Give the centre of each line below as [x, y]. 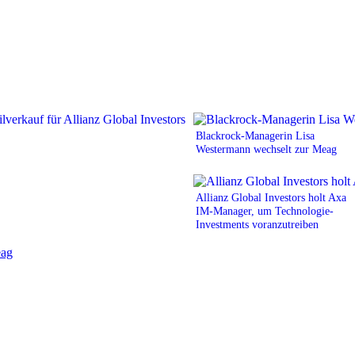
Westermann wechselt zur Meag [266, 149]
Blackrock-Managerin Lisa [255, 135]
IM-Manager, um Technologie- [265, 210]
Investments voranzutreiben [257, 224]
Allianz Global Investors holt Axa [271, 197]
